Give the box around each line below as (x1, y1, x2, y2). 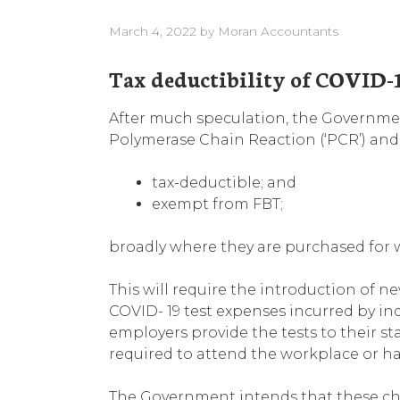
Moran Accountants (218, 23, 338, 38)
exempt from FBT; (152, 195, 283, 212)
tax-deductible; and (152, 173, 296, 191)
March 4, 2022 (109, 23, 196, 38)
